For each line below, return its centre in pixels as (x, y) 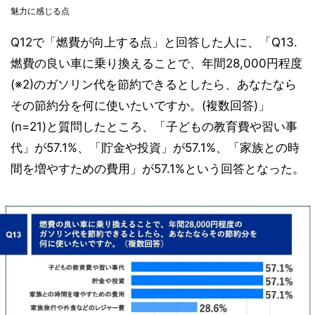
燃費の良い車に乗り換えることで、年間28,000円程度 (156, 64)
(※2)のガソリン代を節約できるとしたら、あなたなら (154, 85)
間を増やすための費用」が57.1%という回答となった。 (157, 169)
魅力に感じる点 (40, 11)
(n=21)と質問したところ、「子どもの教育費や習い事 (154, 127)
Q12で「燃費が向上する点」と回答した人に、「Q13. (154, 43)
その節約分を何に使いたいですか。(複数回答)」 (140, 106)
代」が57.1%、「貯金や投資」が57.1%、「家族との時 (155, 148)
